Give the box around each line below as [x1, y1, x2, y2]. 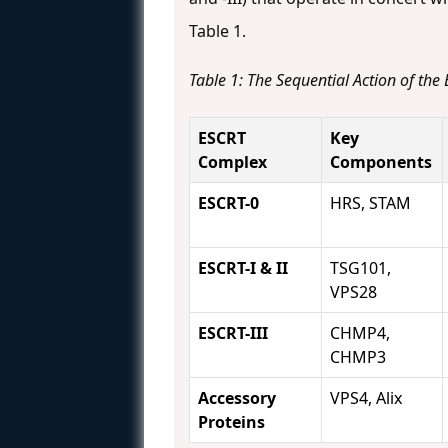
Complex [198, 151, 267, 174]
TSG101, [330, 257, 391, 280]
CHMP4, [330, 322, 390, 345]
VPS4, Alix [330, 387, 402, 410]
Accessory [198, 387, 276, 410]
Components [330, 151, 432, 174]
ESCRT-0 [198, 192, 259, 215]
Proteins [198, 411, 265, 434]
